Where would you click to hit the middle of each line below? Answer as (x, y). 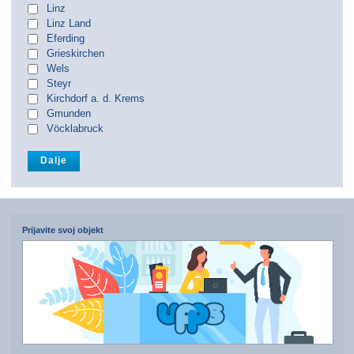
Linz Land (69, 23)
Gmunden (69, 113)
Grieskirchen (75, 53)
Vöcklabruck (75, 128)
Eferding (66, 38)
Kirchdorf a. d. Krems (96, 98)
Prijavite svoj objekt (62, 230)
